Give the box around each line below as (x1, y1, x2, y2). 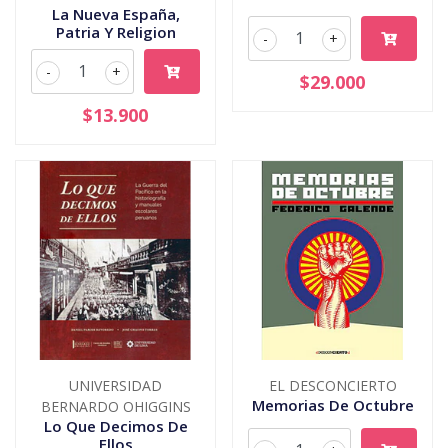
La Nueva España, (51, 3, 180, 24)
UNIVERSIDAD (69, 375, 162, 395)
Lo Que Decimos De (43, 415, 188, 436)
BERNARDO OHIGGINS (40, 396, 191, 416)
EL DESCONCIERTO (268, 375, 397, 395)
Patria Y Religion (55, 21, 176, 42)
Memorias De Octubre (251, 394, 414, 415)
